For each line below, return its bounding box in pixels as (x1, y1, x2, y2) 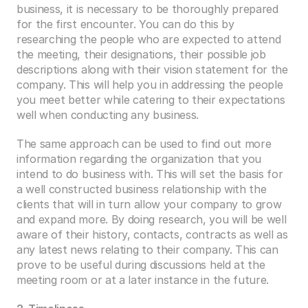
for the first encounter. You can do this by (16, 17, 234, 31)
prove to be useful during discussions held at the (16, 258, 265, 272)
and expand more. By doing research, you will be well (16, 212, 287, 226)
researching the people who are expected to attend (16, 32, 281, 46)
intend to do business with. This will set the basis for (16, 167, 283, 181)
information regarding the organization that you (16, 152, 261, 166)
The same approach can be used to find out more (16, 137, 272, 151)
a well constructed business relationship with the (16, 182, 267, 196)
